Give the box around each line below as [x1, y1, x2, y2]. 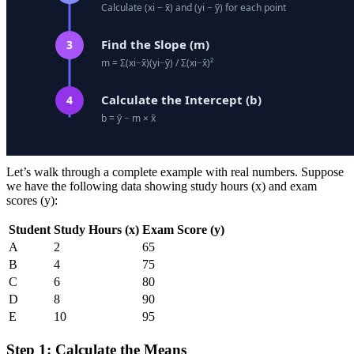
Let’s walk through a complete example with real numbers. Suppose [6, 165, 344, 179]
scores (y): [6, 194, 58, 208]
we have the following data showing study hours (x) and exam [6, 179, 317, 194]
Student [9, 223, 51, 237]
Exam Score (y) [142, 223, 224, 237]
